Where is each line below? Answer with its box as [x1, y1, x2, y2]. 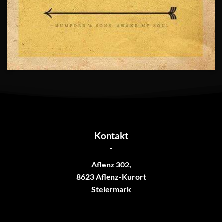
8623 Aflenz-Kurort [76, 172, 146, 182]
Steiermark [91, 184, 131, 194]
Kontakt [94, 129, 128, 141]
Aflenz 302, [91, 160, 131, 169]
